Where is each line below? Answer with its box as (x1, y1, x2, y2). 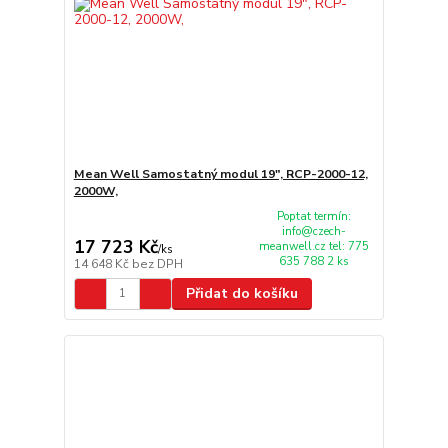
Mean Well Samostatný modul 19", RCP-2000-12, (73, 166, 368, 183)
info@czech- (282, 224, 347, 239)
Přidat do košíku (185, 283, 298, 303)
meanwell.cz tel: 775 (259, 239, 370, 254)
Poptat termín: (277, 209, 352, 224)
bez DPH (131, 255, 183, 272)
